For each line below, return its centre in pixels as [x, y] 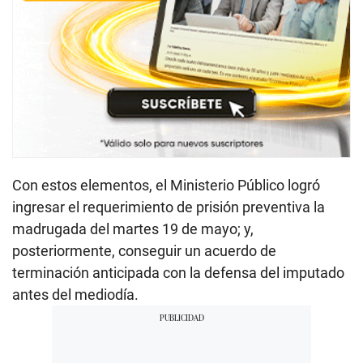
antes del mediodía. [75, 294]
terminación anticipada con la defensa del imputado [178, 272]
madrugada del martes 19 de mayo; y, [133, 228]
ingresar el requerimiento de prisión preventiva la [169, 207]
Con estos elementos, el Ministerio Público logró [166, 185]
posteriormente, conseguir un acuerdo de [144, 250]
